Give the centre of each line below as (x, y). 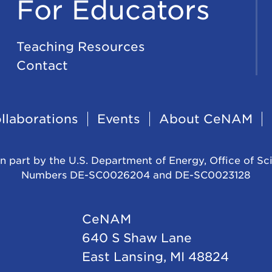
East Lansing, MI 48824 (155, 257)
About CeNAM (206, 119)
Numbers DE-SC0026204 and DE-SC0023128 (136, 175)
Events (118, 119)
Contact (42, 65)
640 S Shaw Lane (137, 238)
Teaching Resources (81, 46)
